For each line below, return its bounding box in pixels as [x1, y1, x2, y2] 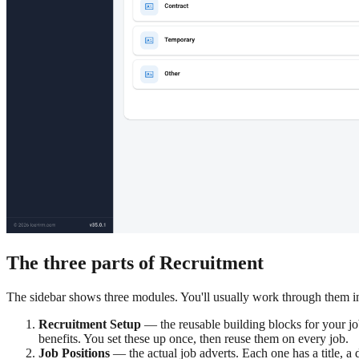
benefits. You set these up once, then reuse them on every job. [38, 331, 349, 345]
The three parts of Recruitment [6, 252, 264, 273]
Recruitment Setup [38, 317, 141, 331]
